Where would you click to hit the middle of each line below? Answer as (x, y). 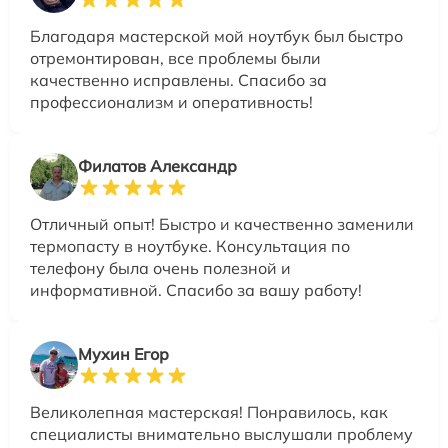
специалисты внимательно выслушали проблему (221, 433)
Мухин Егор (123, 353)
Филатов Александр (157, 165)
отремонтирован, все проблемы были (175, 57)
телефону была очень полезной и (160, 267)
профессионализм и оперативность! (171, 101)
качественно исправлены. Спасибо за (178, 79)
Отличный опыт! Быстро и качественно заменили (222, 223)
